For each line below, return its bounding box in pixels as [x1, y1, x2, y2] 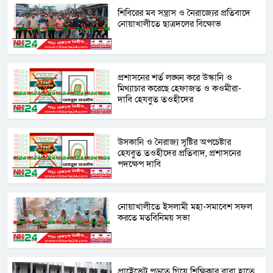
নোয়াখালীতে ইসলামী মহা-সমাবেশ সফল [118, 200, 253, 213]
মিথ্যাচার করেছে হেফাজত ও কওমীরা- [118, 82, 242, 95]
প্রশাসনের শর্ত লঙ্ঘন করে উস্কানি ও [118, 71, 233, 84]
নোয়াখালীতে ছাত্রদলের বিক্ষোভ [118, 18, 222, 30]
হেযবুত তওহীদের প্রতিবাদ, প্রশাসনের [118, 147, 241, 160]
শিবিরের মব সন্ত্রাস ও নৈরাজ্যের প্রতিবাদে [118, 7, 251, 19]
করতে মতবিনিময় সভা [118, 211, 191, 224]
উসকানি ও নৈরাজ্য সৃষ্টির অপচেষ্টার [118, 136, 232, 149]
